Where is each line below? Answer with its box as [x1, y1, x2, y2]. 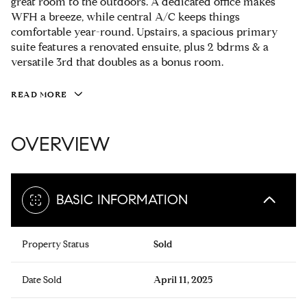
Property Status [22, 238, 89, 251]
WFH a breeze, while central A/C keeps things [11, 10, 240, 23]
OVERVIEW [11, 132, 110, 157]
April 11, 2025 [153, 274, 212, 286]
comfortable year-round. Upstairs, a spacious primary [11, 25, 278, 38]
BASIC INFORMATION [56, 191, 188, 209]
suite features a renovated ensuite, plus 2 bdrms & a [11, 40, 269, 53]
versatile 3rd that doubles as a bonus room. [11, 56, 223, 69]
